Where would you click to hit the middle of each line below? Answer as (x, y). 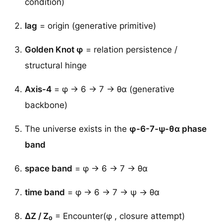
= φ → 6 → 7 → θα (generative (113, 89)
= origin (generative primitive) (97, 26)
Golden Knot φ (54, 50)
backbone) (46, 105)
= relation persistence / (130, 50)
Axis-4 (38, 89)
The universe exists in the (77, 129)
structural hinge (56, 66)
